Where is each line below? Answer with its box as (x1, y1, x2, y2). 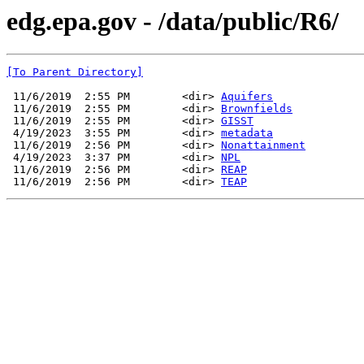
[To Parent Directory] (6, 66, 143, 79)
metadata (221, 127, 273, 140)
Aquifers (221, 90, 273, 103)
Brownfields (221, 102, 292, 115)
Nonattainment (221, 139, 305, 152)
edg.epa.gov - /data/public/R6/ (6, 6, 339, 36)
